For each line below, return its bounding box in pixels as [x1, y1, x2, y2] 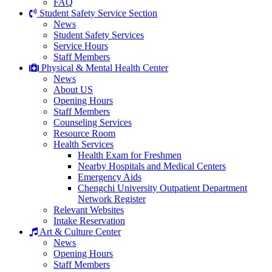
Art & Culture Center [38, 226, 121, 237]
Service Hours [53, 41, 108, 51]
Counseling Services [53, 117, 132, 127]
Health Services [53, 139, 114, 149]
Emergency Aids [78, 172, 141, 182]
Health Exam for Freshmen [78, 150, 182, 160]
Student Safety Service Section [37, 8, 157, 18]
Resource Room [53, 128, 115, 138]
